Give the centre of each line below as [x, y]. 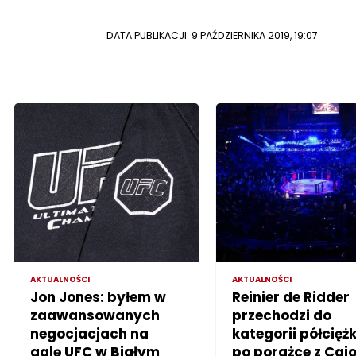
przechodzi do [281, 315]
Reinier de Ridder [290, 297]
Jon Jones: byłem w [99, 297]
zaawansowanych [95, 315]
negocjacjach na [90, 333]
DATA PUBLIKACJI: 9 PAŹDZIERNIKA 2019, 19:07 [212, 35]
